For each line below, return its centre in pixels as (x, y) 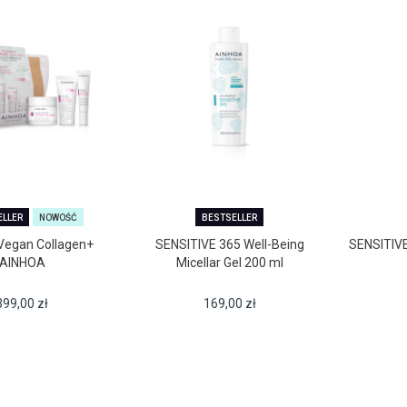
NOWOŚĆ (58, 218)
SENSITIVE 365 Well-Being (229, 245)
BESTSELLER (230, 218)
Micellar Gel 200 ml (229, 263)
